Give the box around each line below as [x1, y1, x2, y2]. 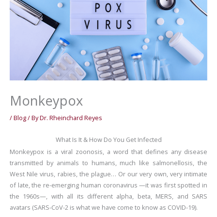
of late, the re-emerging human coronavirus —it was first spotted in [10, 181, 207, 190]
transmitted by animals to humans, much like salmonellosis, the [10, 158, 207, 168]
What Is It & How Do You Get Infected [55, 135, 162, 144]
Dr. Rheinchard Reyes [40, 113, 102, 122]
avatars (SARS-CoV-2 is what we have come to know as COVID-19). [10, 203, 198, 212]
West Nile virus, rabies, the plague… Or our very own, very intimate [10, 170, 207, 179]
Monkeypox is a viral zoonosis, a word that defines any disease [10, 147, 207, 156]
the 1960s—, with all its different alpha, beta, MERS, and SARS [10, 192, 207, 201]
